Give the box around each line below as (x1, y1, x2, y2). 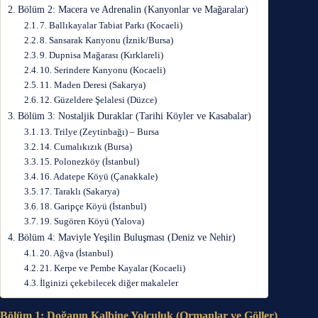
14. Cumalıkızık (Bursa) (40, 141, 133, 152)
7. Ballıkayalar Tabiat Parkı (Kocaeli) (40, 20, 183, 31)
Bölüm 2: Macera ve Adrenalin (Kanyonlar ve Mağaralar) (17, 4, 248, 15)
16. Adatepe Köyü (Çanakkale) (40, 171, 158, 182)
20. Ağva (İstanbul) (40, 248, 114, 258)
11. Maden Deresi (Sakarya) (40, 79, 146, 90)
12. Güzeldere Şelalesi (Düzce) (40, 94, 158, 105)
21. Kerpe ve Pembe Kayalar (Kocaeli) (40, 263, 186, 273)
